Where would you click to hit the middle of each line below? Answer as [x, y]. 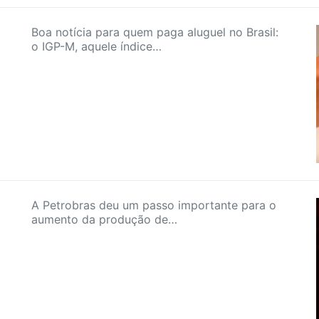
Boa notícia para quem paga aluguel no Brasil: [155, 32]
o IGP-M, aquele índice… [96, 46]
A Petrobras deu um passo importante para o [154, 205]
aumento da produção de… [104, 219]
